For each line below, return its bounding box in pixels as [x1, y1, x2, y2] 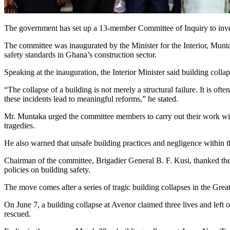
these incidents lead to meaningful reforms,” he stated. [4, 94, 178, 103]
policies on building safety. [4, 165, 90, 174]
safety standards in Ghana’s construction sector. [4, 50, 157, 59]
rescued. [4, 209, 31, 218]
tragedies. [4, 121, 35, 130]
